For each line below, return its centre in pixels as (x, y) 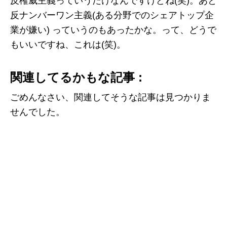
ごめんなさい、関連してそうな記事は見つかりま (110, 97)
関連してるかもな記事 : (76, 77)
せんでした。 (37, 112)
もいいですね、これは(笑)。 (68, 45)
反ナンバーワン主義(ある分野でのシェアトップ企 (112, 15)
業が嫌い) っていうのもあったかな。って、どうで (113, 30)
